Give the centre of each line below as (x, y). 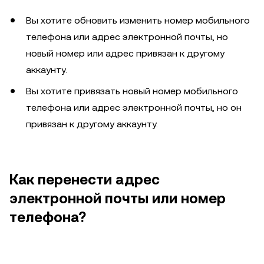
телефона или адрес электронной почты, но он (134, 108)
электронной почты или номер (118, 199)
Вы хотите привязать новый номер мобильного (132, 91)
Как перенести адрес (85, 180)
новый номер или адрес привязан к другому (125, 53)
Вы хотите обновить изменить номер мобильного (138, 20)
